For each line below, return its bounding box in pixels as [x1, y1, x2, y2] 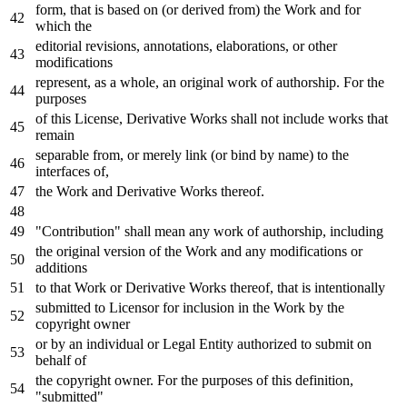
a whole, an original [106, 74, 227, 90]
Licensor [105, 299, 163, 315]
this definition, [268, 372, 353, 388]
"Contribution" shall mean [35, 223, 189, 239]
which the [35, 17, 92, 34]
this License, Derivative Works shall [47, 110, 261, 126]
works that [324, 110, 388, 126]
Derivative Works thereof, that [122, 279, 302, 295]
